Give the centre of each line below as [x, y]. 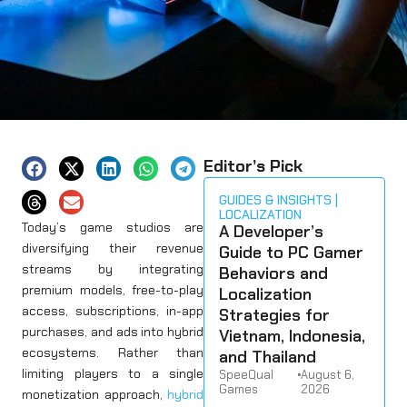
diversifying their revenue [113, 248]
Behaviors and [273, 273]
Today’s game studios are [113, 227]
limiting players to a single [113, 373]
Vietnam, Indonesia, [292, 336]
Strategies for [274, 315]
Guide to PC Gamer [291, 253]
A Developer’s [271, 232]
